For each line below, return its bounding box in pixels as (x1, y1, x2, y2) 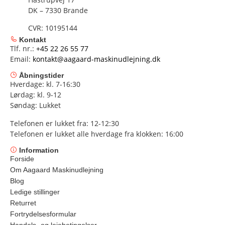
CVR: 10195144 (28, 23, 78, 33)
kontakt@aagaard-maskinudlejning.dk (33, 54, 160, 64)
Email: (10, 54, 33, 64)
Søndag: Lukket (10, 100, 61, 110)
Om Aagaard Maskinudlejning (10, 165, 103, 174)
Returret (10, 198, 36, 207)
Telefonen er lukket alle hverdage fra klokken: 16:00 (10, 129, 183, 139)
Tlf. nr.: (10, 43, 36, 53)
